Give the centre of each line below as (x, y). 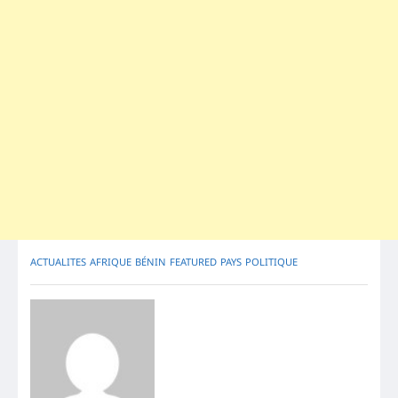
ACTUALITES (58, 262)
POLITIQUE (271, 262)
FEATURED (193, 262)
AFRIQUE (111, 262)
